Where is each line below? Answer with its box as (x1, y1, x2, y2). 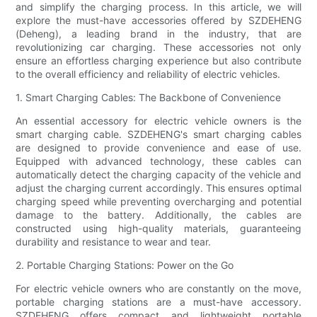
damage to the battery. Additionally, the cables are (16, 209, 301, 221)
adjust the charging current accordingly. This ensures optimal (16, 182, 301, 195)
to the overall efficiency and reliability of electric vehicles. (16, 68, 281, 81)
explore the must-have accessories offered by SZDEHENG (16, 14, 301, 27)
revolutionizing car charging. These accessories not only (16, 41, 301, 54)
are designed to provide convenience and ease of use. (16, 142, 301, 154)
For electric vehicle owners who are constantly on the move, (16, 282, 301, 295)
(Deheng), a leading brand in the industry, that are (16, 28, 301, 40)
